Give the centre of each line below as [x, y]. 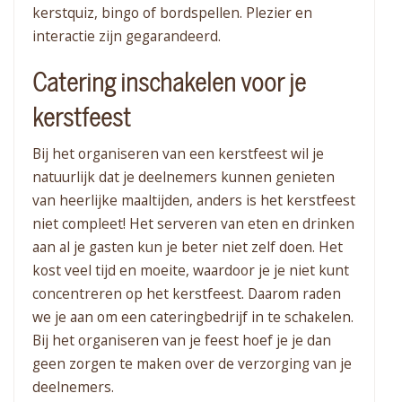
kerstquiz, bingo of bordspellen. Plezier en [172, 13]
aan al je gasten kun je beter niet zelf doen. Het [188, 247]
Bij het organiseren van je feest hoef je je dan [182, 341]
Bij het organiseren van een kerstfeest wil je [178, 154]
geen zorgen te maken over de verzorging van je [192, 364]
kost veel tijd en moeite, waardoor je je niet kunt [191, 271]
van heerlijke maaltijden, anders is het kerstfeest [194, 201]
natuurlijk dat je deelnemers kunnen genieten [184, 177]
